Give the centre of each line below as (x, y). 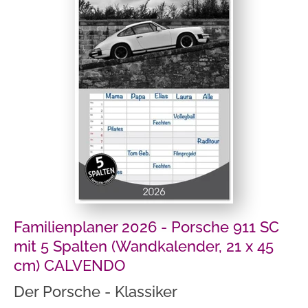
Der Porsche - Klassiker (96, 291)
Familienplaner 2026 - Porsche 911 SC (146, 227)
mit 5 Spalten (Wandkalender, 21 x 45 (144, 246)
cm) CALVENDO (69, 265)
